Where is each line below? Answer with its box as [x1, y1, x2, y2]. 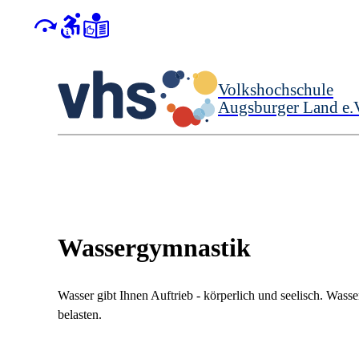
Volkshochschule [218, 80, 333, 99]
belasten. [58, 308, 102, 321]
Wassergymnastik [58, 233, 251, 262]
